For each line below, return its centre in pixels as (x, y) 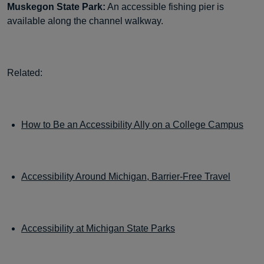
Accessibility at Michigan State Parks (98, 228)
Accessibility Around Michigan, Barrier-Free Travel (126, 176)
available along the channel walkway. (85, 21)
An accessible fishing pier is (165, 7)
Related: (25, 73)
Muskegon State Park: (56, 7)
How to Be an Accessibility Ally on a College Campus (132, 125)
